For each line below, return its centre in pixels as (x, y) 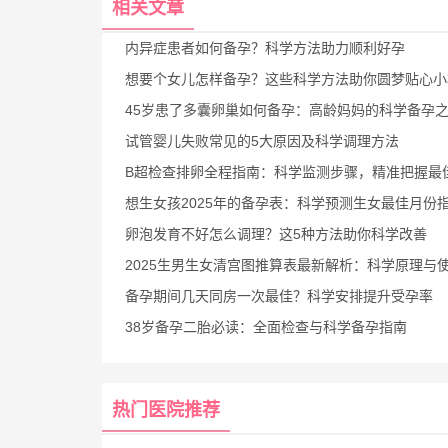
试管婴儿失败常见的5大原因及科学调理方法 (261, 140)
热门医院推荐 (166, 409)
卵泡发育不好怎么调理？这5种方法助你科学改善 (275, 233)
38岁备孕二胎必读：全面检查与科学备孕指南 (265, 326)
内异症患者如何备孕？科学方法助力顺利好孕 (264, 47)
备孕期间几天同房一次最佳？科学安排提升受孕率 (278, 295)
